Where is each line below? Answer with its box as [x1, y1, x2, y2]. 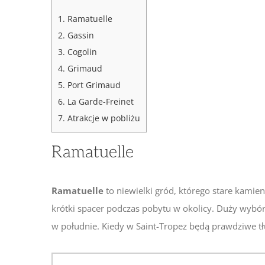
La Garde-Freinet [65, 95, 134, 107]
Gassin [65, 29, 94, 41]
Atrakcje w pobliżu [65, 112, 140, 124]
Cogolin [65, 46, 97, 57]
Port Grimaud [65, 79, 121, 91]
